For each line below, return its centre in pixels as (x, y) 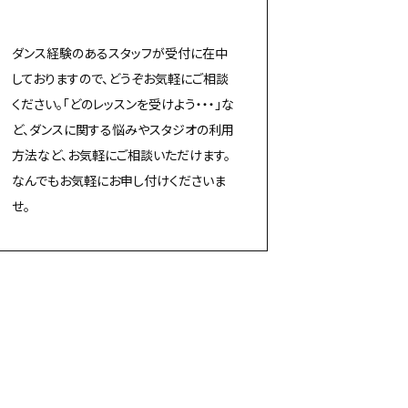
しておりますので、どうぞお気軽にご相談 (121, 78)
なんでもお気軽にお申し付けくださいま (119, 180)
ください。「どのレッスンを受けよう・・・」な (123, 103)
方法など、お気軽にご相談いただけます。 (122, 154)
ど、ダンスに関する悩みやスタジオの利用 (123, 129)
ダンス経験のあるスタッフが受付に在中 (120, 52)
